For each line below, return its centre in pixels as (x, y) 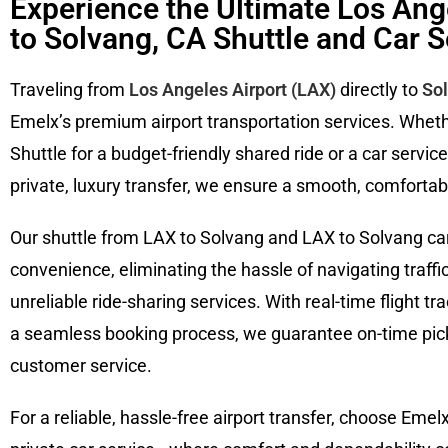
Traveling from (69, 89)
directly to (379, 89)
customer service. (81, 365)
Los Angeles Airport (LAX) (232, 89)
